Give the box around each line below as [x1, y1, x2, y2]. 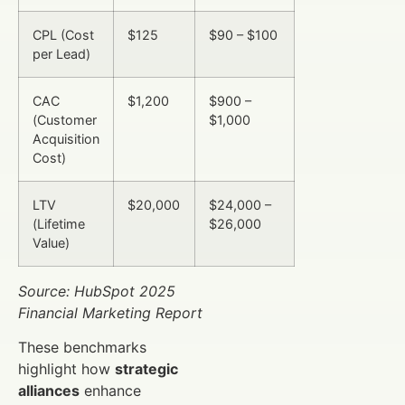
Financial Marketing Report [18, 303, 202, 322]
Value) [33, 234, 70, 250]
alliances [18, 381, 80, 400]
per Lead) [33, 45, 90, 61]
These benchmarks [18, 338, 146, 357]
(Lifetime [33, 215, 85, 231]
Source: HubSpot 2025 [18, 281, 175, 300]
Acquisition [33, 130, 99, 146]
